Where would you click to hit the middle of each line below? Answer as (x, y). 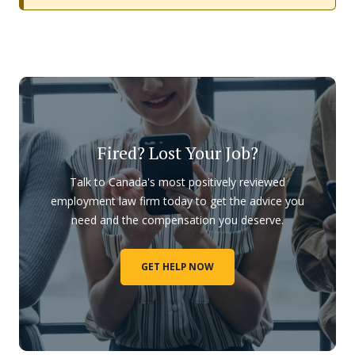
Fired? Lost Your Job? (177, 152)
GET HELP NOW (177, 266)
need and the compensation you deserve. (177, 219)
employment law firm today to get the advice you (177, 200)
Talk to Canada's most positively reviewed (177, 181)
